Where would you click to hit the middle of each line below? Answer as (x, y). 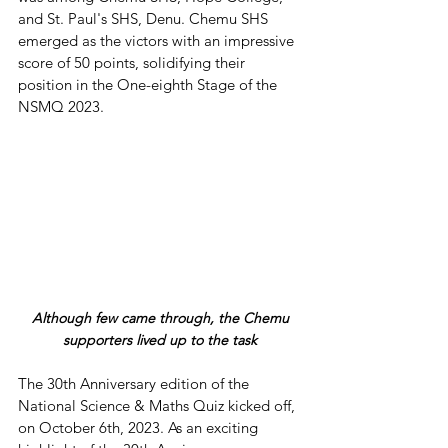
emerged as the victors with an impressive (158, 40)
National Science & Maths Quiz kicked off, (158, 406)
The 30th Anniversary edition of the (135, 384)
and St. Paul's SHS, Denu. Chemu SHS (145, 18)
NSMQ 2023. (61, 106)
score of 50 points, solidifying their (133, 62)
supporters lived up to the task (160, 340)
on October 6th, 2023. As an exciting (140, 428)
